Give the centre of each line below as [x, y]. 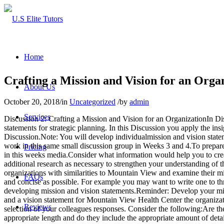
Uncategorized [92, 101]
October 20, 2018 [32, 101]
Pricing [35, 147]
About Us [39, 87]
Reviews [38, 207]
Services [37, 117]
